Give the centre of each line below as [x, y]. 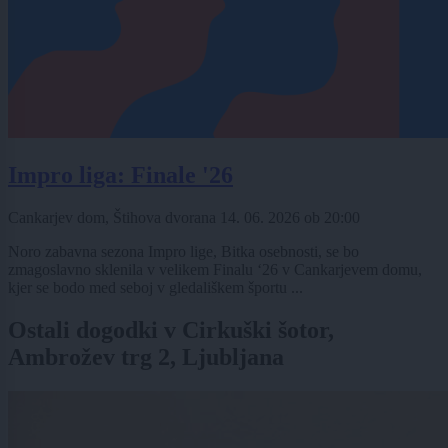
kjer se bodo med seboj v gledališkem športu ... [155, 288]
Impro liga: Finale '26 [120, 175]
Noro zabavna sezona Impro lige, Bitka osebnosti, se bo [183, 252]
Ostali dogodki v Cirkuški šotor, [171, 330]
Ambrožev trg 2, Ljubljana [146, 357]
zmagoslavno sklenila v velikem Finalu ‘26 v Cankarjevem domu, [215, 270]
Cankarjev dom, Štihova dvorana [114, 218]
